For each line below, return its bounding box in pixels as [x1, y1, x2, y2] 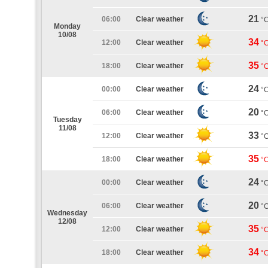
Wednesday [47, 209, 87, 217]
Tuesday [53, 115, 82, 124]
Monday [54, 22, 81, 31]
